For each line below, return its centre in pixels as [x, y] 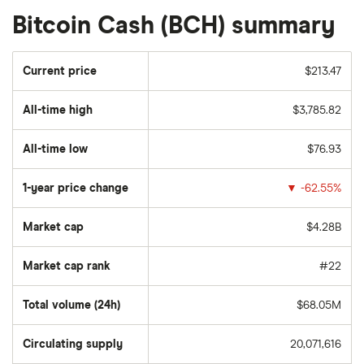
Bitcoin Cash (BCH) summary [173, 26]
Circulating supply [73, 344]
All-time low [55, 149]
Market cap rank [67, 266]
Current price [60, 71]
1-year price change [76, 188]
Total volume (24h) [71, 305]
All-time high [58, 110]
